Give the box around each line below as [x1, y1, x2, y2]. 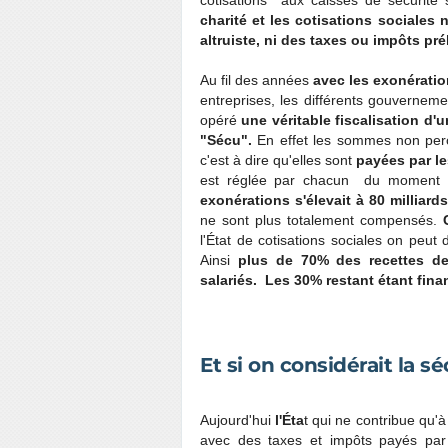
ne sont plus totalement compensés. [200, 212, 444, 228]
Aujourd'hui [200, 412, 271, 428]
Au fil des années [200, 72, 314, 88]
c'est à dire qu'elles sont [200, 152, 356, 168]
